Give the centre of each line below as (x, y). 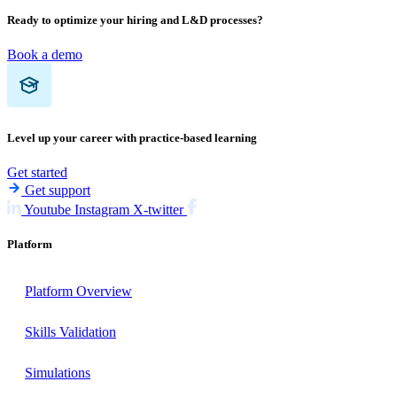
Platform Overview (78, 292)
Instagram (102, 209)
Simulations (58, 373)
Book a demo (45, 55)
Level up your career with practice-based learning (132, 137)
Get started (37, 172)
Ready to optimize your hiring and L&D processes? (135, 20)
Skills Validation (70, 332)
